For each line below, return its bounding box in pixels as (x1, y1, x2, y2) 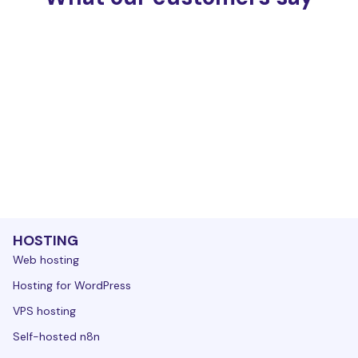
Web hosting (13, 252, 79, 267)
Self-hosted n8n (13, 328, 100, 344)
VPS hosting (13, 303, 76, 318)
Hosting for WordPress (13, 277, 131, 292)
